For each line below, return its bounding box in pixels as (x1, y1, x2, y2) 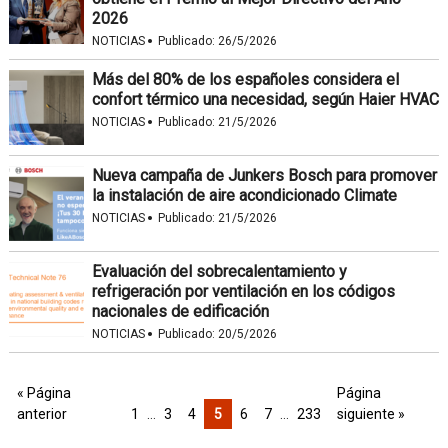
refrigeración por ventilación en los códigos (91, 282, 395, 301)
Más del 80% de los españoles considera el (91, 70, 399, 89)
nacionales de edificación (91, 302, 269, 321)
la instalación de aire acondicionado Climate (91, 186, 397, 205)
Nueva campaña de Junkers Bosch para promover (91, 166, 437, 185)
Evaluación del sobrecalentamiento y (91, 262, 347, 281)
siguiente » (336, 406, 405, 422)
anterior (16, 406, 67, 422)
